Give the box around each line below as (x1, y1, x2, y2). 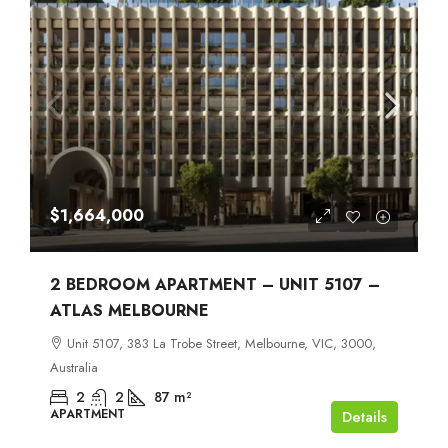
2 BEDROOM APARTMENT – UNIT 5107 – (50, 272, 380, 296)
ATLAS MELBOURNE (50, 298, 209, 322)
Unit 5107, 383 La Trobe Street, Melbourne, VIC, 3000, (67, 333, 376, 353)
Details (342, 405, 387, 428)
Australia (50, 357, 98, 377)
